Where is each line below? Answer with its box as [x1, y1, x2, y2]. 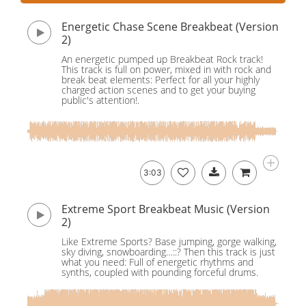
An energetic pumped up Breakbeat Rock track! [61, 53, 263, 66]
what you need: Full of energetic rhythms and [61, 255, 253, 268]
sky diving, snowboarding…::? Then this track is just [61, 245, 275, 258]
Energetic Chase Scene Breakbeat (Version [61, 19, 279, 34]
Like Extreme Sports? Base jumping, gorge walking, [61, 235, 277, 248]
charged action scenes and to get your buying [61, 83, 255, 96]
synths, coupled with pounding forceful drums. [61, 266, 258, 279]
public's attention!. [61, 94, 139, 107]
